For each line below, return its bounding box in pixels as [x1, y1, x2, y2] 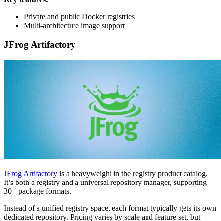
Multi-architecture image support [24, 21, 125, 30]
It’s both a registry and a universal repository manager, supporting [4, 178, 207, 186]
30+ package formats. [4, 186, 71, 195]
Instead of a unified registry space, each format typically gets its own [4, 203, 216, 212]
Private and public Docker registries [24, 12, 135, 21]
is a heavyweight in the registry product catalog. [57, 169, 208, 178]
